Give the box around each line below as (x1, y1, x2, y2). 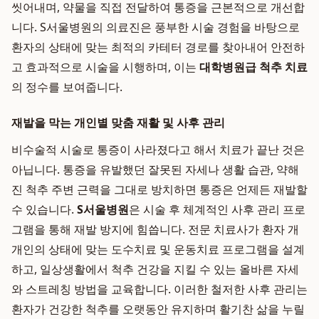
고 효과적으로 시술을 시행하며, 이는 (11, 59, 199, 75)
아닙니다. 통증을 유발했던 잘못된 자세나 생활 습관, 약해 (11, 162, 299, 177)
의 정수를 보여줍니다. (11, 79, 122, 95)
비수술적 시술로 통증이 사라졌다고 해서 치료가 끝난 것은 (11, 142, 305, 157)
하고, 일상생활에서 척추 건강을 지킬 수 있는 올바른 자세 (11, 261, 299, 277)
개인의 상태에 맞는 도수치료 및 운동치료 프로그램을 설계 (11, 241, 305, 257)
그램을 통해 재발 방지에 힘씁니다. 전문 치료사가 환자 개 (11, 221, 299, 237)
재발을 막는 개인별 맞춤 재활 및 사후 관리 (11, 115, 225, 130)
